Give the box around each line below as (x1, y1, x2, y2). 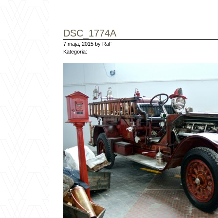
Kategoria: (63, 49, 87, 54)
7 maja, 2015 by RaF (63, 41, 112, 47)
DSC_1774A (63, 28, 116, 38)
